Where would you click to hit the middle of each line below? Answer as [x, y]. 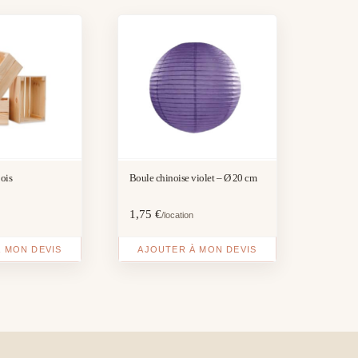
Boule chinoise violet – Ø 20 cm [193, 177]
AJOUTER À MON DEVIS [197, 249]
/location [177, 215]
